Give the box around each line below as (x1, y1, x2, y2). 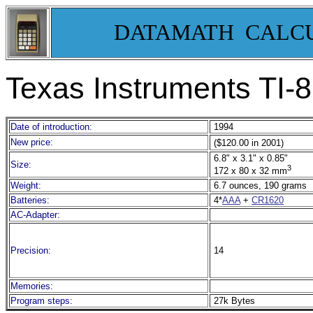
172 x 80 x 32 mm (211, 166, 287, 177)
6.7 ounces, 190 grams (211, 180, 307, 191)
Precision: (10, 245, 51, 256)
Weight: (10, 180, 41, 191)
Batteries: (10, 195, 50, 205)
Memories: (10, 281, 53, 291)
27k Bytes (211, 296, 255, 306)
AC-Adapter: (10, 210, 60, 220)
